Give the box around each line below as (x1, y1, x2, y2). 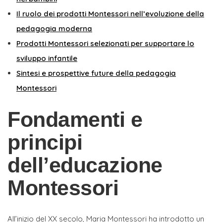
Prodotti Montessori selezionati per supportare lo (16, 38, 194, 48)
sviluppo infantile (16, 53, 77, 63)
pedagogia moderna (16, 23, 92, 33)
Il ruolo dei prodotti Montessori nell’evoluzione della (16, 8, 204, 18)
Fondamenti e (7, 107, 142, 131)
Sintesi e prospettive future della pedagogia (16, 68, 176, 78)
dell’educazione (7, 153, 163, 177)
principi (7, 130, 82, 154)
